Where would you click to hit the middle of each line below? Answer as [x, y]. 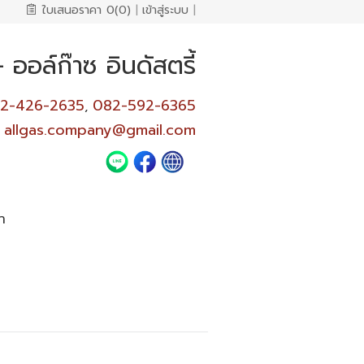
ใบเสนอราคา [72, 10]
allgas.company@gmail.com [100, 130]
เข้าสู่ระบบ [165, 10]
